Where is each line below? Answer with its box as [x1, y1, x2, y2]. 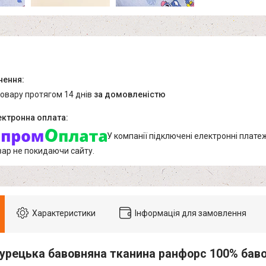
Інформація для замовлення [135, 208, 246, 218]
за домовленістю [94, 90, 166, 100]
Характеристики [32, 208, 96, 218]
